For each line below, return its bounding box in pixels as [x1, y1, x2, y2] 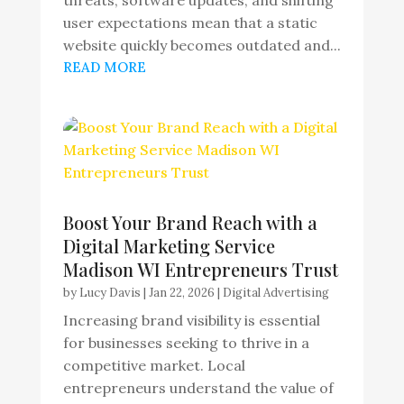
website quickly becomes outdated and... [62, 36, 341, 54]
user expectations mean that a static [62, 14, 317, 32]
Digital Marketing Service [62, 234, 275, 258]
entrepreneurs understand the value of [62, 379, 334, 397]
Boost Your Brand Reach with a [62, 210, 317, 234]
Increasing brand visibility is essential [62, 311, 320, 329]
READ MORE [62, 59, 146, 76]
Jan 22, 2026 [148, 285, 215, 300]
